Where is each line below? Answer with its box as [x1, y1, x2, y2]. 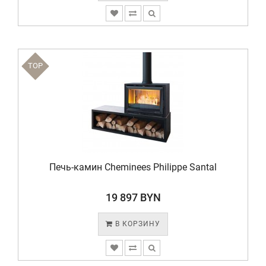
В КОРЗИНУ [113, 220, 160, 228]
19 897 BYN [105, 191, 161, 204]
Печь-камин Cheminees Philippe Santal [49, 161, 217, 173]
